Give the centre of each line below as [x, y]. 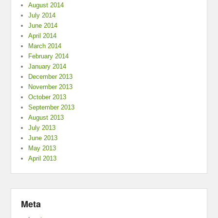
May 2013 [42, 148]
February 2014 [49, 56]
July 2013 [42, 128]
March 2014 [45, 46]
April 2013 [43, 159]
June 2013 [43, 138]
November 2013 [51, 87]
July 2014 [42, 16]
